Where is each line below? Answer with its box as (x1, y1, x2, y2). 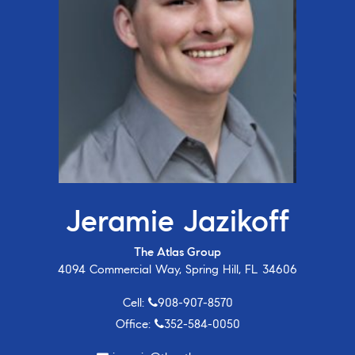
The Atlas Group (134, 245, 221, 260)
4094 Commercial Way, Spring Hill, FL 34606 (58, 262, 297, 277)
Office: (115, 317, 155, 332)
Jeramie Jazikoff (66, 203, 289, 240)
